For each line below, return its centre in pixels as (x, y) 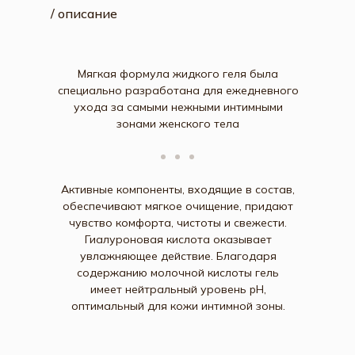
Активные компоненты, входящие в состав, (178, 189)
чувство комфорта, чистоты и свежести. (178, 223)
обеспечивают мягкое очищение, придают (178, 206)
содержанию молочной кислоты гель (178, 273)
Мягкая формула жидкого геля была (178, 74)
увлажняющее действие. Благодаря (178, 256)
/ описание (84, 13)
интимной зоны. (243, 306)
